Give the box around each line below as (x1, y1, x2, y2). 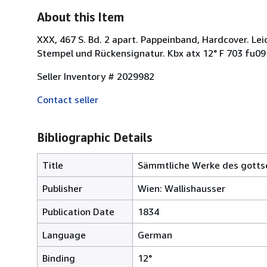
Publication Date (42, 205, 114, 218)
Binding (42, 252, 75, 264)
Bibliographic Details (37, 130, 152, 144)
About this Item (37, 10, 124, 24)
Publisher (42, 182, 82, 194)
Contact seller (37, 93, 98, 105)
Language (42, 228, 86, 241)
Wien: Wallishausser (138, 182, 225, 194)
